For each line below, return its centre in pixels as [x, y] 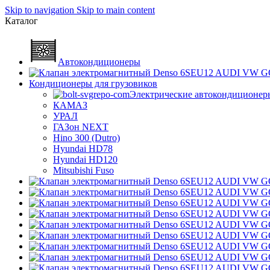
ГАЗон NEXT [81, 127]
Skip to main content [116, 10]
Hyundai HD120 [85, 159]
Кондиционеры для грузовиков [93, 83]
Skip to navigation [41, 10]
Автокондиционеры [99, 62]
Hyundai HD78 [83, 149]
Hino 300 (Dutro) [86, 138]
